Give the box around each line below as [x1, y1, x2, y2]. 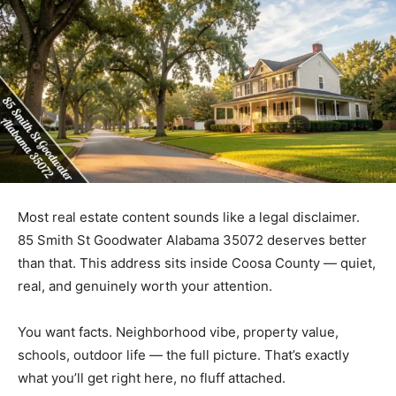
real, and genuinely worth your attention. [18, 278, 272, 295]
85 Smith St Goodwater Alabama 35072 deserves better [18, 232, 367, 249]
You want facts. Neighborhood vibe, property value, [18, 324, 339, 341]
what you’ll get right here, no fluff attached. [18, 369, 286, 387]
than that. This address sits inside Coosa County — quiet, [18, 255, 376, 272]
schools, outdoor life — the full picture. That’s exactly [18, 346, 349, 364]
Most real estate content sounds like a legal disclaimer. [18, 209, 360, 226]
